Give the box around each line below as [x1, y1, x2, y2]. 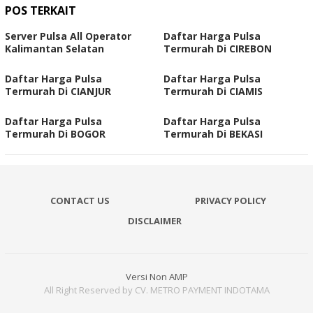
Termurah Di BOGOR [5, 126, 105, 140]
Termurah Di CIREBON [163, 41, 272, 55]
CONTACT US [50, 194, 110, 207]
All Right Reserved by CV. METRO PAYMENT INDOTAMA [43, 284, 270, 297]
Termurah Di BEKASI [163, 126, 263, 140]
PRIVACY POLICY [194, 194, 266, 207]
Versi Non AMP [125, 270, 188, 284]
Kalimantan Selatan [5, 41, 104, 55]
